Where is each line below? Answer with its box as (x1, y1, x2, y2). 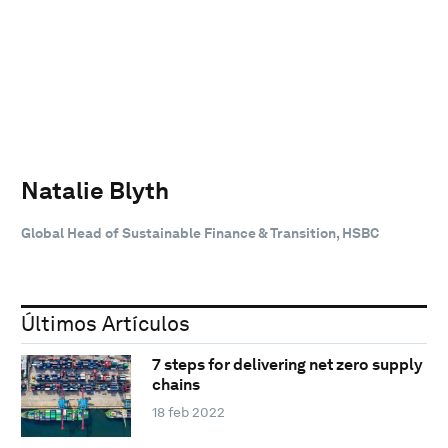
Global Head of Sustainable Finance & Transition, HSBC (21, 224, 379, 241)
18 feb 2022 (151, 404, 225, 421)
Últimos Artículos (21, 310, 190, 336)
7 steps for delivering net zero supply (151, 355, 423, 375)
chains (151, 375, 200, 395)
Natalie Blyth (21, 175, 169, 205)
